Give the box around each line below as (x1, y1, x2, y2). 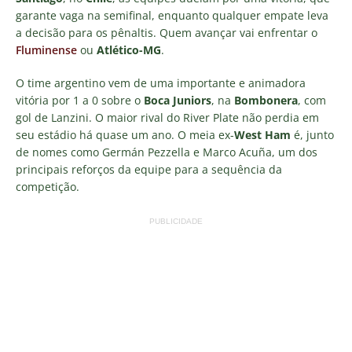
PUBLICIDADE (149, 217, 203, 226)
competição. (16, 179, 79, 195)
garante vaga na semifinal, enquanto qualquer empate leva (16, 8, 328, 24)
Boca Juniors (144, 93, 211, 108)
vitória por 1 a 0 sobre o (16, 93, 144, 108)
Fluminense (16, 42, 77, 58)
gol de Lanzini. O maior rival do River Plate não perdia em (16, 110, 319, 126)
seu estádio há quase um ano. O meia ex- (16, 127, 234, 143)
